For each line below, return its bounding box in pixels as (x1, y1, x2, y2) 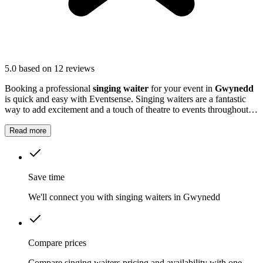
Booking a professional (5, 83, 93, 94)
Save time (28, 172, 65, 183)
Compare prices (28, 238, 86, 248)
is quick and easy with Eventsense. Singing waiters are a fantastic (5, 94, 246, 104)
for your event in (149, 83, 215, 94)
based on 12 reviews (19, 63, 95, 74)
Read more (9, 126, 46, 136)
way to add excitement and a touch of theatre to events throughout (5, 104, 248, 115)
